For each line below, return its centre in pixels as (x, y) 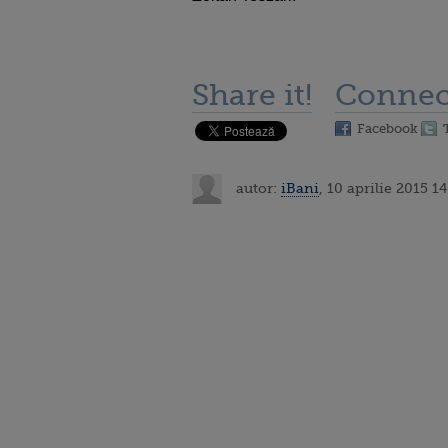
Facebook (387, 128)
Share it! (252, 95)
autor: (256, 187)
